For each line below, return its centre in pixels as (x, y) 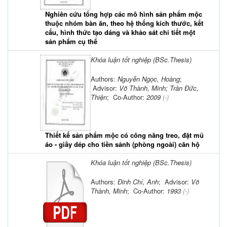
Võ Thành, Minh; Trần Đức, (159, 88)
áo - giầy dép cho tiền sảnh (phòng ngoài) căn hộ (122, 144)
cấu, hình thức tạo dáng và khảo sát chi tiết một (120, 32)
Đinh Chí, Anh (138, 181)
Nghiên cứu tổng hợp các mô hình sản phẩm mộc (124, 14)
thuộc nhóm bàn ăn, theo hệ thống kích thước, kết (124, 23)
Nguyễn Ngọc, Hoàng (149, 79)
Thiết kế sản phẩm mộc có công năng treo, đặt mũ (124, 135)
